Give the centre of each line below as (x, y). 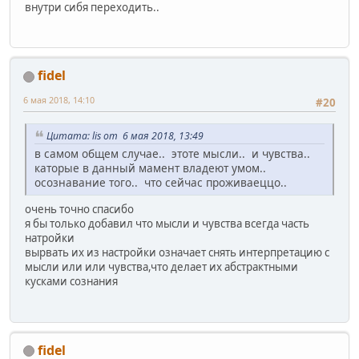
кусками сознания (71, 282)
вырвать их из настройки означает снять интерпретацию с (177, 253)
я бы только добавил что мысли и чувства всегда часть (167, 224)
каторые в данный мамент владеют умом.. (152, 168)
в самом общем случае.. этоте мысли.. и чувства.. (174, 154)
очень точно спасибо (79, 210)
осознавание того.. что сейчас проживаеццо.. (161, 183)
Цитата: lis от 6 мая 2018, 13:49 (125, 135)
